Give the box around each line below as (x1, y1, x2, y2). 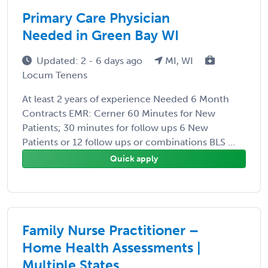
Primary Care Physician (22, 9, 170, 26)
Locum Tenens (22, 69, 87, 81)
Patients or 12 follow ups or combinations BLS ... (22, 136, 235, 148)
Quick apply (110, 153, 158, 164)
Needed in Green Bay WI (22, 26, 179, 44)
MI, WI (163, 54, 196, 66)
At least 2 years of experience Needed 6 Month (22, 93, 229, 105)
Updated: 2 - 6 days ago (36, 54, 145, 66)
